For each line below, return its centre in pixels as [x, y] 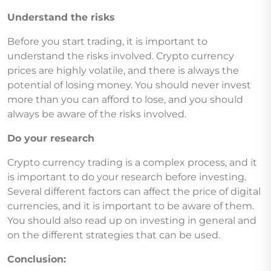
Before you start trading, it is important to [107, 41]
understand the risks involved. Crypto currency [121, 56]
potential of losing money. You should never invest [129, 85]
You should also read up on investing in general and [132, 220]
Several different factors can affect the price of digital [134, 191]
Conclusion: [37, 259]
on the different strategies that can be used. [114, 235]
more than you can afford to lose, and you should [125, 99]
